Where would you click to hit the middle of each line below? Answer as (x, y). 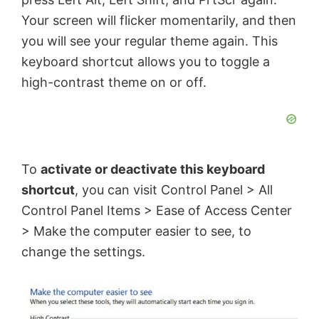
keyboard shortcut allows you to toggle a (146, 62)
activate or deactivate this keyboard (153, 169)
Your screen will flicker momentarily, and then (159, 21)
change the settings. (83, 252)
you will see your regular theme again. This (150, 41)
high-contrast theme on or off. (114, 83)
